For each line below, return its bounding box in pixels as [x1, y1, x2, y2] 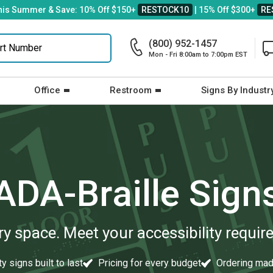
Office [34, 85, 60, 96]
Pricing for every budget [96, 257, 201, 269]
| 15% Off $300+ [193, 5, 257, 15]
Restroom [110, 85, 152, 96]
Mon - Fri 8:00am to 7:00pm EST [149, 51, 247, 58]
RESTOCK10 [141, 5, 189, 15]
